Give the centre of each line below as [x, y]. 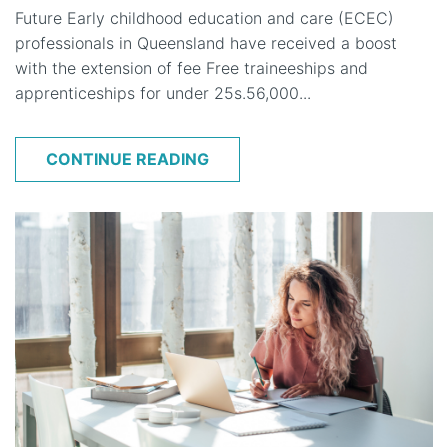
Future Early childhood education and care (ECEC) [204, 17]
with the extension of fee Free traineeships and [191, 67]
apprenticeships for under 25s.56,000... [163, 92]
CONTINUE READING [127, 158]
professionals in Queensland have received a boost [206, 42]
